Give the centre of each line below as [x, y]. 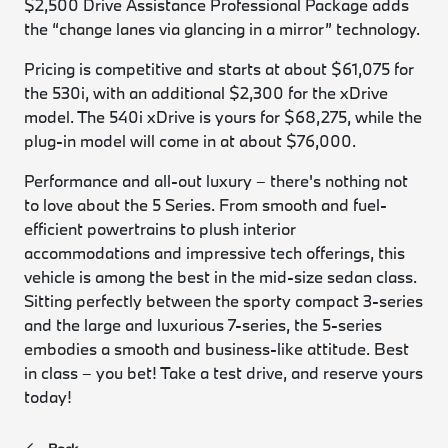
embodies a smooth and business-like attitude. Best [217, 348]
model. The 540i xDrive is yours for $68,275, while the [223, 116]
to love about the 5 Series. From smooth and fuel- [206, 204]
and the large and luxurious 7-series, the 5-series [203, 324]
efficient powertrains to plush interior [160, 228]
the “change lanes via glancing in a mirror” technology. [222, 28]
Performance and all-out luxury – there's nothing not [216, 180]
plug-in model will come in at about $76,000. [190, 140]
